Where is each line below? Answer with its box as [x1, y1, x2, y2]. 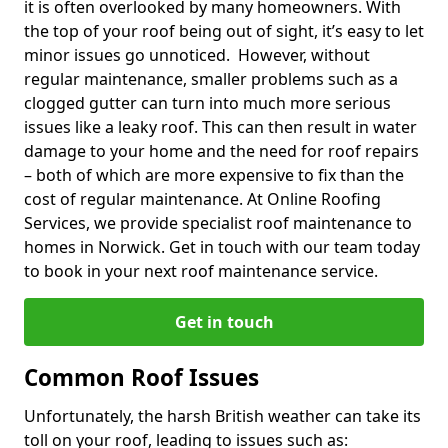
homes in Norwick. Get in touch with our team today [24, 235, 420, 258]
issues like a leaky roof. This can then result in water [24, 115, 417, 138]
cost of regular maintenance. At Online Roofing [24, 187, 381, 210]
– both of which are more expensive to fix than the [24, 163, 404, 186]
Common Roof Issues [24, 361, 259, 393]
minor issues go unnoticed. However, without [24, 43, 370, 66]
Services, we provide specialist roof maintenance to [24, 211, 412, 234]
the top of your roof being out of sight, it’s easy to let [24, 19, 424, 42]
